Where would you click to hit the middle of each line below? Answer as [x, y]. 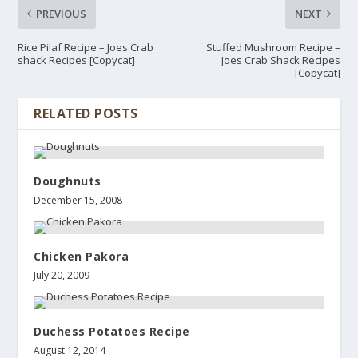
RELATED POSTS [86, 114]
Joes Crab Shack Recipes [280, 60]
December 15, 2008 [78, 201]
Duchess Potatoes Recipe [112, 332]
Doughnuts [68, 181]
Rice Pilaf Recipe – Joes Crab [86, 48]
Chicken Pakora [82, 257]
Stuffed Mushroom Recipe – [273, 48]
